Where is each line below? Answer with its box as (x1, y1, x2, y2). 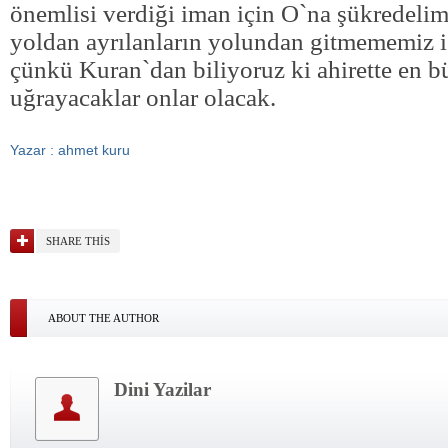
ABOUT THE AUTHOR (48, 312, 159, 324)
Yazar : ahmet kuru (10, 142, 130, 158)
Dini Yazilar (114, 379, 211, 400)
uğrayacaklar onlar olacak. (10, 84, 276, 111)
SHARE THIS (46, 235, 110, 247)
